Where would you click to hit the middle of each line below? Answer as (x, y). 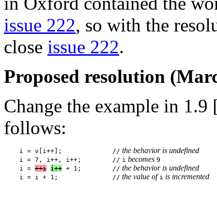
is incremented (186, 176)
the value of (140, 176)
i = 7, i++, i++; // (62, 159)
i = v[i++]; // (62, 151)
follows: (35, 127)
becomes (141, 159)
